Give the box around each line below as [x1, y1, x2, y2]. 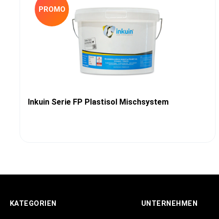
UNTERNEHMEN [141, 199, 198, 208]
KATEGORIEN [10, 199, 57, 208]
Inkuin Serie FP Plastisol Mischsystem [28, 97, 169, 107]
